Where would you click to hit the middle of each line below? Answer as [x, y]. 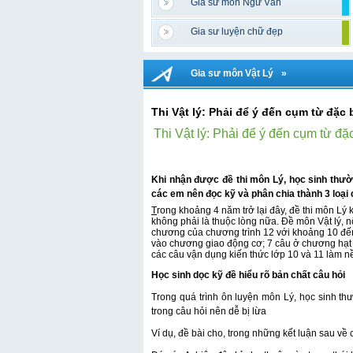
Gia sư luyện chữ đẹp [237, 32]
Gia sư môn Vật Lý [232, 73]
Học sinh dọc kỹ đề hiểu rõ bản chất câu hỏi [248, 275]
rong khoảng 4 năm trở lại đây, [222, 210]
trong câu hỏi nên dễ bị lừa [209, 311]
